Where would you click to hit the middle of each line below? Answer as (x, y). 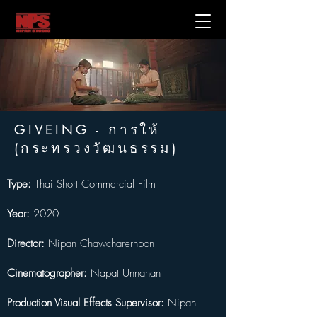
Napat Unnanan (124, 273)
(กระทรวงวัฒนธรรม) (96, 148)
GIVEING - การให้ (87, 130)
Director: (26, 243)
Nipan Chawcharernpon (99, 243)
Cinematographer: (47, 273)
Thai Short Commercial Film (93, 184)
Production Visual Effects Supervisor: (86, 303)
